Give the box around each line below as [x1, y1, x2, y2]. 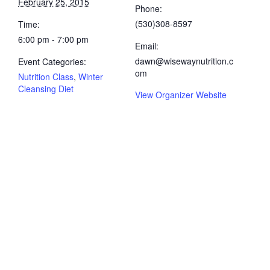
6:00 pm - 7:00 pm [18, 33, 89, 45]
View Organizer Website [135, 89, 227, 101]
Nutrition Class [18, 71, 74, 83]
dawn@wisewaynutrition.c [135, 55, 233, 67]
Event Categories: [18, 55, 86, 67]
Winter [78, 71, 103, 83]
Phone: [135, 2, 162, 14]
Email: [135, 40, 159, 52]
